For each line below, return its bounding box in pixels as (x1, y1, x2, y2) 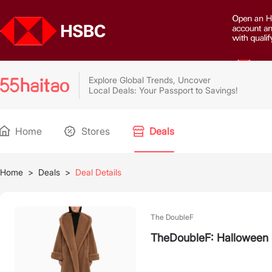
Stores (79, 125, 110, 137)
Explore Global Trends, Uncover (89, 75, 211, 85)
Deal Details (75, 167, 121, 177)
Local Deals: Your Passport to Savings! (89, 85, 238, 95)
